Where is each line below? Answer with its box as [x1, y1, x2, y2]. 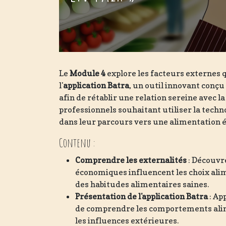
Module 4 [70, 68, 105, 78]
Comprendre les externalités [75, 155, 187, 165]
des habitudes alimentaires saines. [75, 179, 209, 189]
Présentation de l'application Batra [75, 191, 208, 201]
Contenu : [59, 135, 95, 150]
